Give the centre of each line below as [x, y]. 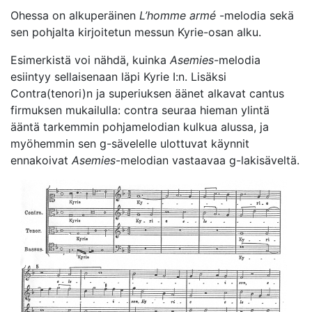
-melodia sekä [255, 15]
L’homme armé [178, 15]
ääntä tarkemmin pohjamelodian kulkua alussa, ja [140, 126]
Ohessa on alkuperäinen [75, 15]
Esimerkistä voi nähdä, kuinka [90, 60]
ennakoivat [41, 160]
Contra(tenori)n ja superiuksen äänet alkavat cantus [147, 93]
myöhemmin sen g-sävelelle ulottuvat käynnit [130, 143]
